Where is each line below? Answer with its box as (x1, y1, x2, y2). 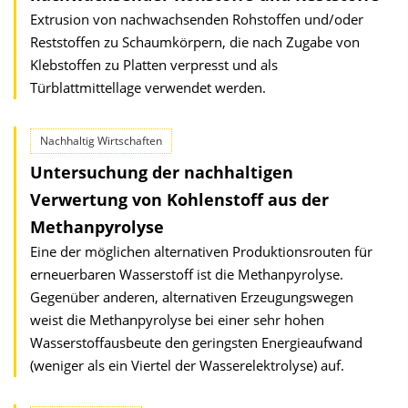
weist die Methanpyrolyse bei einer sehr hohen (30, 311, 324, 329)
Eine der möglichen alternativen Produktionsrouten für (30, 242, 372, 260)
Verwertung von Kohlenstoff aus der (30, 189, 329, 210)
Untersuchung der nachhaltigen (30, 161, 293, 183)
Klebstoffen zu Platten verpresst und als (30, 56, 278, 74)
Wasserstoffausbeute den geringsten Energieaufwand (30, 333, 362, 352)
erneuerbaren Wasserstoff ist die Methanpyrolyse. (30, 265, 343, 283)
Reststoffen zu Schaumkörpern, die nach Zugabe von (30, 33, 360, 51)
